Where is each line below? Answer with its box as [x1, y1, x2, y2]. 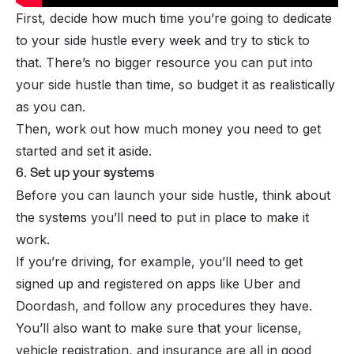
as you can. [16, 98, 85, 115]
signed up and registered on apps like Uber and [16, 275, 300, 292]
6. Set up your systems [16, 163, 154, 182]
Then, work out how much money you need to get [16, 120, 321, 137]
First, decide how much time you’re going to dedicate [16, 9, 332, 26]
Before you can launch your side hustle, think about [16, 186, 330, 203]
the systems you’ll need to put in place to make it [16, 209, 309, 225]
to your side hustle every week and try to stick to [16, 32, 310, 48]
